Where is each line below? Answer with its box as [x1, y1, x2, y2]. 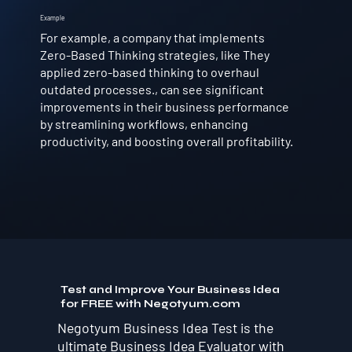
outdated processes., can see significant [39, 81, 264, 97]
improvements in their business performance [39, 98, 289, 114]
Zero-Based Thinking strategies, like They [39, 46, 269, 62]
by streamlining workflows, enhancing [39, 115, 248, 131]
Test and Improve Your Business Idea [60, 284, 280, 297]
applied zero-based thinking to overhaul [39, 64, 259, 79]
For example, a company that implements [39, 29, 265, 45]
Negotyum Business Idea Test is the [57, 319, 274, 337]
